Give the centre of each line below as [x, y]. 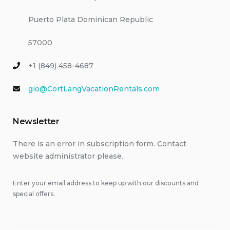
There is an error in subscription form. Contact [100, 144]
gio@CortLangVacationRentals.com [94, 89]
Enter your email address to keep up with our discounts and [106, 183]
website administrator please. [68, 156]
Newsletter [36, 122]
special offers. [34, 194]
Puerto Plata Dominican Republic [91, 20]
